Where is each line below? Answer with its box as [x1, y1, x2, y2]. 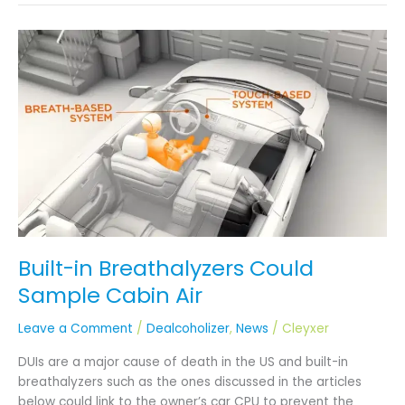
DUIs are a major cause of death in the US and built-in [18, 353, 348, 371]
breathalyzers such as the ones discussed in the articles [18, 372, 362, 391]
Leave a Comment [18, 320, 133, 338]
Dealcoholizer [146, 320, 230, 338]
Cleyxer [282, 320, 329, 338]
